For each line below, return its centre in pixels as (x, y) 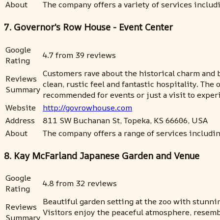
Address (20, 120)
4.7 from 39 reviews (79, 55)
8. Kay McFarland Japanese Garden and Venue (102, 155)
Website (21, 107)
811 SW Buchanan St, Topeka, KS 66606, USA (125, 120)
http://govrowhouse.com (87, 107)
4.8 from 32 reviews (80, 183)
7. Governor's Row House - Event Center (88, 27)
